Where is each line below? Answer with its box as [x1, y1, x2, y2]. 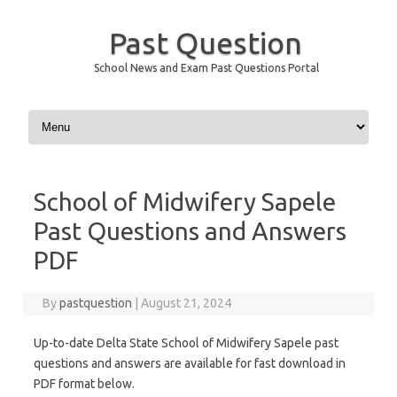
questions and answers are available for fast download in [34, 356, 346, 370]
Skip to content [25, 105, 108, 120]
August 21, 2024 [141, 296, 232, 310]
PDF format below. [34, 377, 135, 391]
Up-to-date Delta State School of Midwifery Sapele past [34, 336, 339, 350]
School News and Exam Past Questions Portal [94, 62, 319, 74]
